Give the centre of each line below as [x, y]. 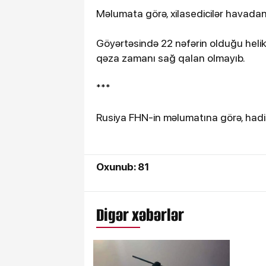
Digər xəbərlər [140, 215]
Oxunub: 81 [123, 167]
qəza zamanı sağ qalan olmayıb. [171, 58]
